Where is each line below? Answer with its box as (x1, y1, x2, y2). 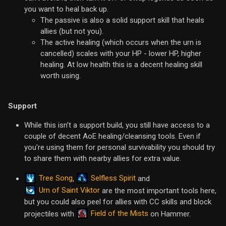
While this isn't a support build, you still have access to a (24, 120, 210, 130)
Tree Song (39, 174, 73, 183)
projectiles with (24, 209, 76, 218)
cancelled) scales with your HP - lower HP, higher (40, 48, 201, 58)
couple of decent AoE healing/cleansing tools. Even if (24, 131, 201, 141)
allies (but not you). (40, 26, 103, 36)
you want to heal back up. (24, 4, 108, 14)
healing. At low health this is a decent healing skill (40, 60, 202, 69)
